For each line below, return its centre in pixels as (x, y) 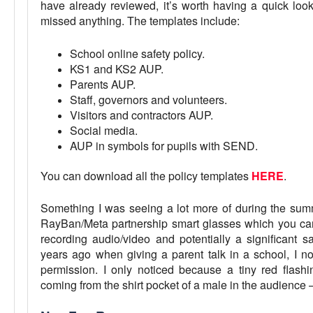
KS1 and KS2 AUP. (117, 68)
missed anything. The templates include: (140, 21)
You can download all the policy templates (146, 175)
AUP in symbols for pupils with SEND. (164, 145)
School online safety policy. (137, 53)
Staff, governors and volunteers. (148, 99)
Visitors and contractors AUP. (141, 115)
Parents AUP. (103, 84)
